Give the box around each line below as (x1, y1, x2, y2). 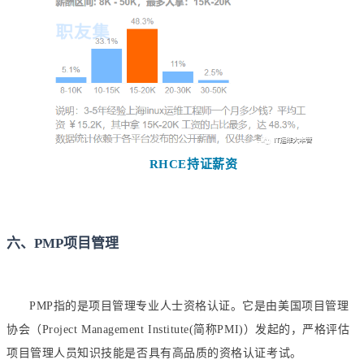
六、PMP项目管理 (6, 235, 119, 251)
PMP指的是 (29, 299, 89, 312)
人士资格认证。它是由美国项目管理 (159, 299, 349, 312)
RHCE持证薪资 (149, 157, 238, 171)
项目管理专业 (89, 297, 160, 312)
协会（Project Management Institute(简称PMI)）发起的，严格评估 (6, 323, 350, 336)
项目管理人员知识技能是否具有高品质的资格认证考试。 (6, 346, 302, 359)
